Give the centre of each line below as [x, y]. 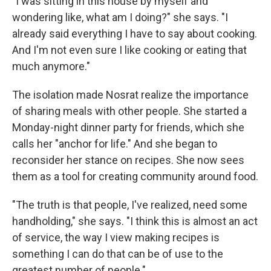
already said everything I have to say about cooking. [135, 34]
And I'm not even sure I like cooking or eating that [129, 50]
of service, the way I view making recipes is [116, 237]
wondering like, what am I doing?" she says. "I [120, 17]
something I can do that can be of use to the [118, 254]
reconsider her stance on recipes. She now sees [128, 160]
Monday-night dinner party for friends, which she [128, 127]
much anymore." [51, 66]
